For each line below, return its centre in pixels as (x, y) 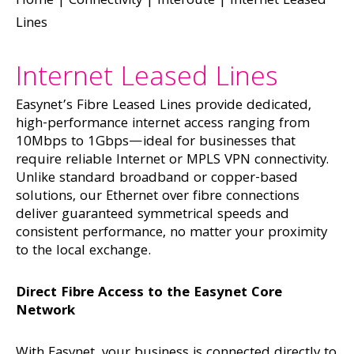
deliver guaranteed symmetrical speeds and (153, 215)
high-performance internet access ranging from (163, 124)
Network (45, 312)
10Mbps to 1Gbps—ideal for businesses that (156, 143)
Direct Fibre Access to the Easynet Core (149, 294)
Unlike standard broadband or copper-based (157, 179)
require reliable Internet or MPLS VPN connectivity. (172, 161)
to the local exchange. (83, 252)
